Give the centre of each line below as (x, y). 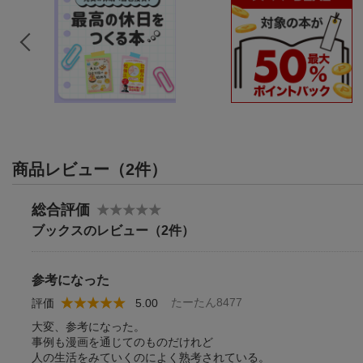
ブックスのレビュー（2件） (113, 230)
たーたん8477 (207, 302)
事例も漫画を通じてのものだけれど (122, 342)
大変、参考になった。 (88, 326)
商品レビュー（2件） (90, 169)
